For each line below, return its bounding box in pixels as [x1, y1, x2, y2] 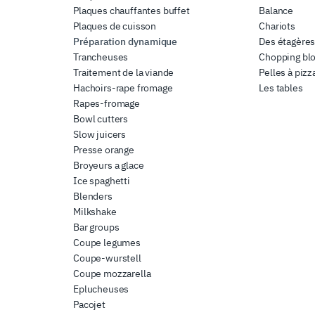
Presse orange [73, 143, 134, 156]
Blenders [73, 189, 112, 202]
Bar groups [73, 220, 120, 233]
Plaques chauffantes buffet [73, 4, 190, 17]
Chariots [259, 19, 295, 32]
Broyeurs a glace [73, 158, 144, 172]
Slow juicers [73, 127, 127, 141]
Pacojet [73, 297, 105, 311]
